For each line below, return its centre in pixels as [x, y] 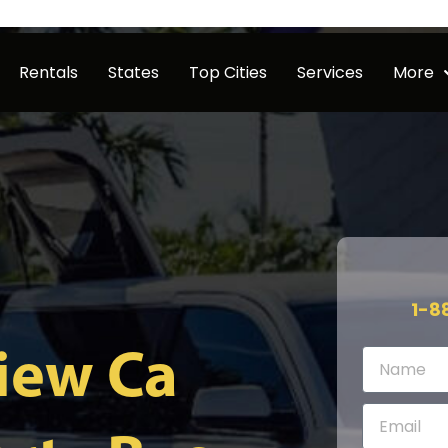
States [133, 72]
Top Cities [227, 72]
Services [329, 72]
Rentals [48, 72]
